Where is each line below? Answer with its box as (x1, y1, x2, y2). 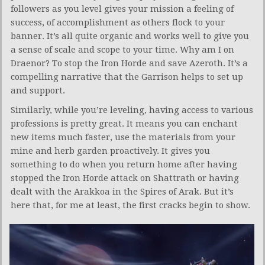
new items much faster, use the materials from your (11, 132, 235, 143)
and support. (11, 85, 65, 96)
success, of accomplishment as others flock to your (11, 17, 225, 28)
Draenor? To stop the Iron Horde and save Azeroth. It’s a (11, 58, 248, 69)
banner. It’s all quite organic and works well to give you (11, 31, 249, 42)
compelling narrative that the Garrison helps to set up (11, 72, 243, 83)
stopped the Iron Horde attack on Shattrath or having (11, 173, 239, 184)
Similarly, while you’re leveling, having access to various (11, 105, 253, 116)
